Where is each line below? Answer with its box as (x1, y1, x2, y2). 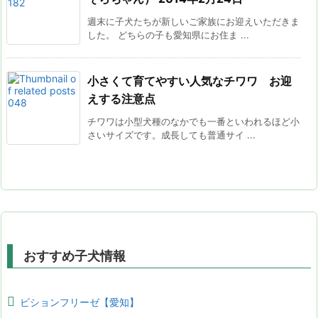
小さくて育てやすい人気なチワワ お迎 (87, 73, 292, 88)
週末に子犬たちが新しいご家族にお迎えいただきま (87, 15, 300, 27)
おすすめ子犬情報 (23, 248, 126, 263)
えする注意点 (87, 91, 155, 106)
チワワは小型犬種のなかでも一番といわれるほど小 (87, 115, 300, 127)
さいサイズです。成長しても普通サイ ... (87, 128, 256, 141)
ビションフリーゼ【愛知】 (20, 295, 140, 308)
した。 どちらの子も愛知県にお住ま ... (87, 28, 249, 40)
